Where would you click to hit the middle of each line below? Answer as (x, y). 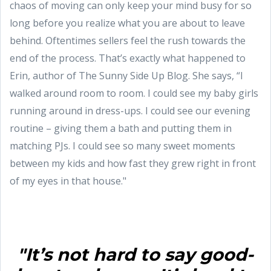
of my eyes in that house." (68, 181)
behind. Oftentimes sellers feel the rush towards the (128, 40)
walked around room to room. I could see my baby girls (134, 93)
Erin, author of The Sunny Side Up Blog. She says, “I (126, 75)
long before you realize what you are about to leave (127, 23)
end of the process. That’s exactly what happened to (128, 58)
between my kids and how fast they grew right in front (133, 163)
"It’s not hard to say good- (135, 254)
